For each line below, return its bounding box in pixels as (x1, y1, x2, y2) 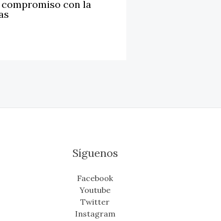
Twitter (80, 197, 110, 207)
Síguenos (72, 146, 118, 160)
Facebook (77, 173, 113, 184)
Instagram (74, 209, 115, 219)
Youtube (79, 185, 111, 195)
